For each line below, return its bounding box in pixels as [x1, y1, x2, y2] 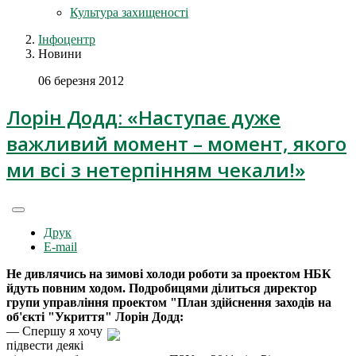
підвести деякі [6, 338, 83, 352]
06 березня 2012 [38, 74, 124, 87]
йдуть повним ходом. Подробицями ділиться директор [6, 281, 317, 295]
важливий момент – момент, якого [6, 130, 346, 157]
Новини [38, 47, 82, 60]
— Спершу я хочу [6, 323, 103, 338]
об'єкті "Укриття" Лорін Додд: [6, 309, 184, 323]
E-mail [44, 239, 77, 253]
